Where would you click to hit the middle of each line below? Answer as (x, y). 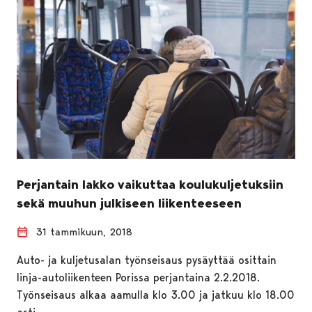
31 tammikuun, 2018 (84, 232)
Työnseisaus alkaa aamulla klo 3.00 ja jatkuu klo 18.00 (156, 295)
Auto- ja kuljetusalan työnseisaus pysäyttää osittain (147, 260)
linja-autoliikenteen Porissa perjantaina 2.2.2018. (138, 277)
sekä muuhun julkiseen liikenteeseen (129, 203)
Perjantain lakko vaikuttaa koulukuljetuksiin (150, 184)
